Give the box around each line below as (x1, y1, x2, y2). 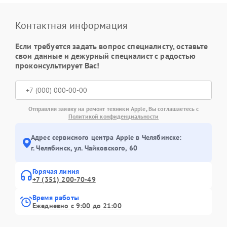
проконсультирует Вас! (15, 60, 100, 70)
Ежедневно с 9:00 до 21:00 (32, 201, 122, 210)
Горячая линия (32, 167, 79, 176)
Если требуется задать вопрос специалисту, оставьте (15, 41, 208, 51)
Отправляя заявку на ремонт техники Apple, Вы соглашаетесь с (28, 105, 199, 112)
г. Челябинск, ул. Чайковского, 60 (31, 143, 137, 153)
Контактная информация (15, 19, 128, 32)
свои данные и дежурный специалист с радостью (15, 51, 196, 61)
